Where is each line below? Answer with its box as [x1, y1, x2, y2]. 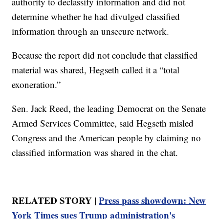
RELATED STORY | [12, 194, 99, 207]
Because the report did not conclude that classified [12, 49, 198, 62]
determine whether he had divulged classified [12, 10, 180, 23]
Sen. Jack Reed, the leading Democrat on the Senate [12, 102, 206, 115]
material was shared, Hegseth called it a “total [12, 64, 180, 76]
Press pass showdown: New [99, 194, 206, 207]
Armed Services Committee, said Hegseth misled [12, 117, 194, 130]
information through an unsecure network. [12, 25, 170, 38]
